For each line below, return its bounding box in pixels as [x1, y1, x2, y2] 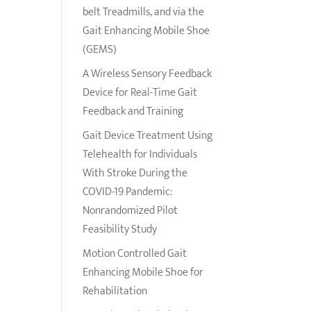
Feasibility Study [83, 220, 158, 239]
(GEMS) [83, 40, 117, 59]
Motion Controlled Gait [83, 244, 187, 263]
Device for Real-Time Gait [83, 83, 198, 102]
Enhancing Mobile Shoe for [83, 263, 204, 282]
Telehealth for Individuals [83, 145, 198, 164]
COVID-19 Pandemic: [83, 183, 173, 201]
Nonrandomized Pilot [83, 201, 178, 220]
